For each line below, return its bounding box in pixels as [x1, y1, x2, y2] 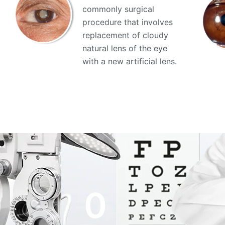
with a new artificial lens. [82, 56, 177, 66]
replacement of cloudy [82, 30, 169, 40]
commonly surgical [82, 4, 155, 14]
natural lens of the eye [82, 43, 168, 53]
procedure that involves [82, 17, 173, 27]
